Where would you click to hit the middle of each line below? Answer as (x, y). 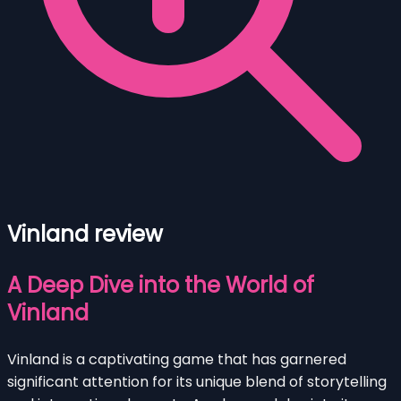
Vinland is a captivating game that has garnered (177, 359)
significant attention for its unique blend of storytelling (197, 381)
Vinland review (85, 234)
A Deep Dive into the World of (161, 285)
